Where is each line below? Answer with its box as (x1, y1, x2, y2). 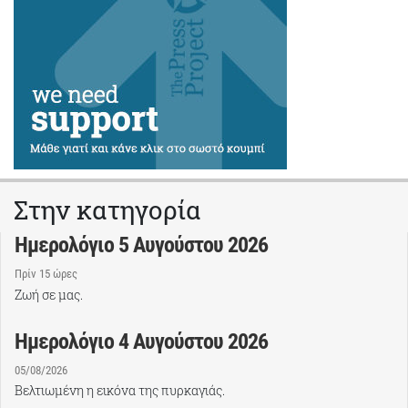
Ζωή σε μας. (15, 285, 83, 303)
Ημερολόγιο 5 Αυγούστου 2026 (15, 232, 268, 259)
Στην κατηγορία (14, 193, 201, 228)
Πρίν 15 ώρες (15, 267, 77, 281)
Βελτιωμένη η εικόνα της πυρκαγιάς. (15, 382, 225, 400)
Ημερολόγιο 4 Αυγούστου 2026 (15, 328, 268, 354)
